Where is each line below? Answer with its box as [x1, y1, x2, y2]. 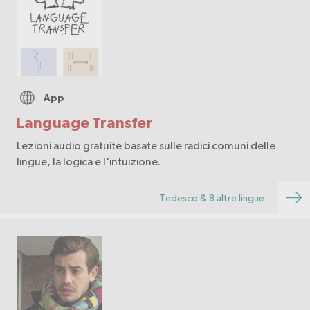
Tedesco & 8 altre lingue [159, 192, 264, 203]
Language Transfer [17, 116, 153, 131]
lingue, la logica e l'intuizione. [17, 155, 161, 168]
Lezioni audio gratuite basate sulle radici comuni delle [17, 139, 275, 152]
